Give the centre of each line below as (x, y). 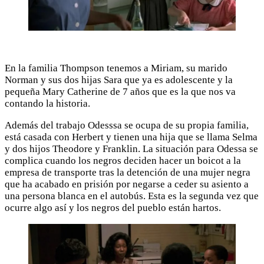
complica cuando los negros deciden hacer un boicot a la (123, 161)
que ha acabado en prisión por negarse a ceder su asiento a (127, 184)
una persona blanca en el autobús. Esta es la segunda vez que (132, 196)
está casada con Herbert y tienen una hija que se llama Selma (131, 137)
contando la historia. (47, 104)
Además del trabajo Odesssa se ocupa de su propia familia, (127, 126)
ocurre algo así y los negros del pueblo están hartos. (113, 208)
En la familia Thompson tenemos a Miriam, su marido (116, 68)
